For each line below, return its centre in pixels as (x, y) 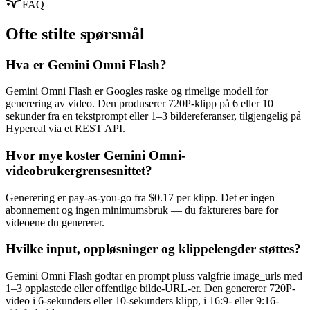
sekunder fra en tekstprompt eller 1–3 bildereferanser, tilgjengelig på (153, 116)
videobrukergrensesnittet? (79, 170)
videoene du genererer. (55, 222)
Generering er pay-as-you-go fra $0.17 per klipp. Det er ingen (140, 197)
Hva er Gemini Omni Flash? (86, 64)
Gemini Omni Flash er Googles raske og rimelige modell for (137, 91)
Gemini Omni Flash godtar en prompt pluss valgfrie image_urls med (154, 276)
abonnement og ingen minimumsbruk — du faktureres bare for (142, 210)
